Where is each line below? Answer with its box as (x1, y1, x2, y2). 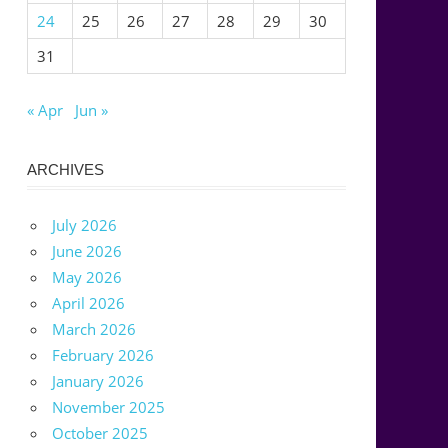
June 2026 (52, 241, 123, 262)
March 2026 (52, 319, 137, 340)
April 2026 (52, 293, 126, 314)
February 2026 (52, 345, 155, 366)
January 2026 (52, 371, 145, 392)
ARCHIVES (26, 160, 104, 178)
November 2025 (52, 397, 166, 418)
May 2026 (52, 267, 123, 288)
